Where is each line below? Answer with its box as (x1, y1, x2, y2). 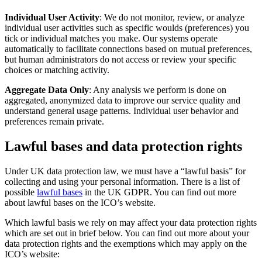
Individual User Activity (5, 12, 99, 23)
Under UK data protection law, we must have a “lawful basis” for (5, 166, 246, 177)
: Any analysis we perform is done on (89, 85, 226, 95)
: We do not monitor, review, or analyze (99, 12, 244, 23)
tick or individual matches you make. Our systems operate (5, 33, 218, 44)
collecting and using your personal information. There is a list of (5, 177, 240, 187)
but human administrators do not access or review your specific (5, 54, 236, 65)
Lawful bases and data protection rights (5, 139, 242, 154)
